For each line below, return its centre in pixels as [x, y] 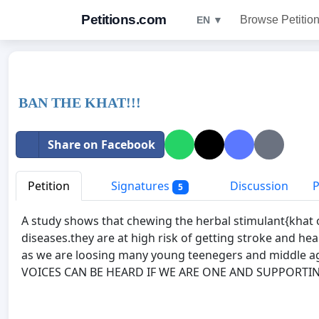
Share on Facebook [101, 145]
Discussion [257, 186]
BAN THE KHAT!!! [80, 103]
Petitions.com [124, 20]
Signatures [140, 186]
